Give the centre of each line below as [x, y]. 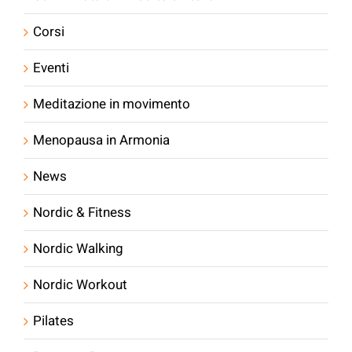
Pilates [53, 321]
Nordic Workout [80, 284]
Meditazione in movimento [112, 104]
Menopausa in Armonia [101, 140]
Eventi [51, 68]
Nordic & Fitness [82, 212]
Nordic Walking [78, 248]
